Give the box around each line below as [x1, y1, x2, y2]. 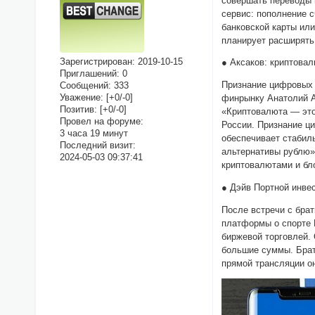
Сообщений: [59, 80, 111, 91]
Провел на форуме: [59, 116, 143, 127]
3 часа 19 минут [59, 128, 128, 139]
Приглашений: [59, 68, 120, 79]
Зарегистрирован [59, 56, 132, 67]
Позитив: [59, 104, 97, 115]
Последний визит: [59, 140, 136, 151]
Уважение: [59, 92, 103, 103]
